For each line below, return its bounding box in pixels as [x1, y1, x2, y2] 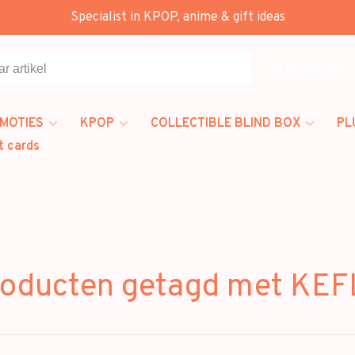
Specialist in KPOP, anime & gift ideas [70, 10, 285, 25]
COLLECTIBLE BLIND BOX [151, 116, 300, 132]
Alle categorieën [263, 59, 349, 75]
